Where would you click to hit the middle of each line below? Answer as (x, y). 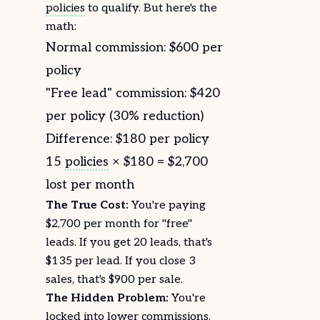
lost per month (90, 185)
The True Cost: (87, 205)
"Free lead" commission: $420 (133, 93)
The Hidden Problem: (107, 298)
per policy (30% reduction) (125, 116)
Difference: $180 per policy (127, 139)
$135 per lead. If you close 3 (121, 261)
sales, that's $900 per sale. (114, 280)
